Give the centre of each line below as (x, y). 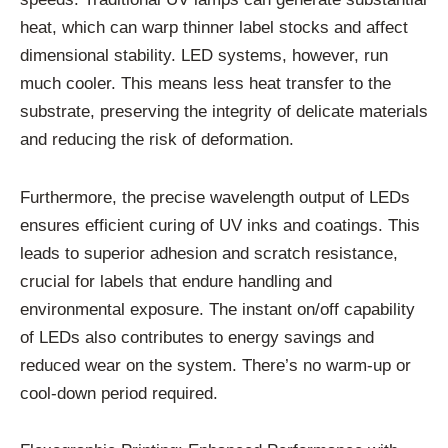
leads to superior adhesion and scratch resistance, (209, 253)
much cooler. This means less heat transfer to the (205, 83)
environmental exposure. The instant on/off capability (217, 309)
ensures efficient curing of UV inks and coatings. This (220, 225)
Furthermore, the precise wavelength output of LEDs (215, 197)
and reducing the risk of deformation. (157, 139)
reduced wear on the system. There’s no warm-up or (215, 365)
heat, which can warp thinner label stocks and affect (214, 27)
